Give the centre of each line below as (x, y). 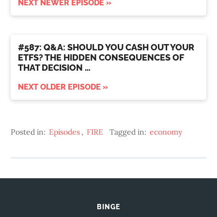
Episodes (65, 132)
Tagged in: (129, 132)
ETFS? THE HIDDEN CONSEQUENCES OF (101, 58)
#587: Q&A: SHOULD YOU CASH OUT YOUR (106, 47)
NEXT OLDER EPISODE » (63, 87)
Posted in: (29, 132)
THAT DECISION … (54, 68)
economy (166, 132)
